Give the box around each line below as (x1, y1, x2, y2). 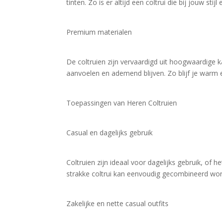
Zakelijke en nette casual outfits (66, 199, 169, 208)
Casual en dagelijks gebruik (66, 128, 153, 137)
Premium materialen (66, 27, 132, 37)
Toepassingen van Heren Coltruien (66, 98, 177, 108)
